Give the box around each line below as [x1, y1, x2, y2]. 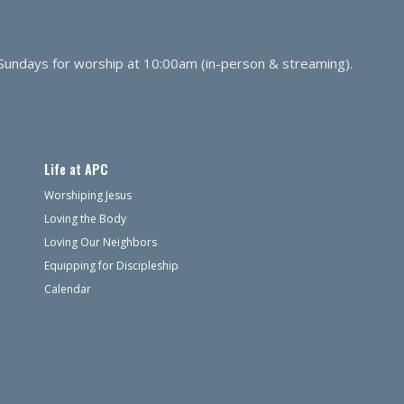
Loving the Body [44, 211, 126, 227]
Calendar [44, 281, 91, 298]
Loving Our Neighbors [44, 234, 157, 251]
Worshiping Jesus [44, 188, 132, 204]
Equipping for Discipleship [44, 258, 179, 274]
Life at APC [44, 160, 108, 179]
